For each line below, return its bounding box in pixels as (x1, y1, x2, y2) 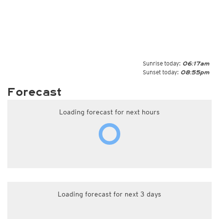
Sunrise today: (143, 60, 181, 67)
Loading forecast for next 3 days (58, 190, 161, 198)
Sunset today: (143, 68, 179, 76)
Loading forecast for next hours (59, 108, 160, 116)
